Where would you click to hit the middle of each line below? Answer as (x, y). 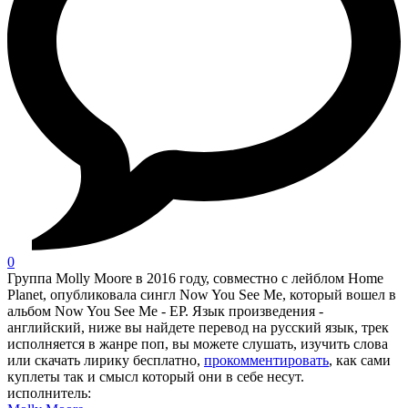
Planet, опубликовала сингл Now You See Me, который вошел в (202, 295)
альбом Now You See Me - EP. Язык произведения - (165, 311)
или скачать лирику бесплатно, (106, 361)
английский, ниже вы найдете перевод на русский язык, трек (198, 328)
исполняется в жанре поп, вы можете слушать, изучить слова (198, 344)
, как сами (360, 361)
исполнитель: (49, 393)
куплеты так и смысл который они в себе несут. (156, 377)
